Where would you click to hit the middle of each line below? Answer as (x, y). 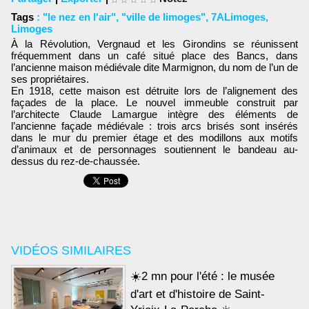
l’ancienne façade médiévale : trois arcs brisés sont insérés (154, 126)
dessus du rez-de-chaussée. (77, 161)
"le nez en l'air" (79, 17)
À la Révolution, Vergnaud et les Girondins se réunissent (154, 43)
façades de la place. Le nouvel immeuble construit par (154, 102)
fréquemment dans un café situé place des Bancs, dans (154, 55)
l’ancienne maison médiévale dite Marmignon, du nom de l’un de (154, 67)
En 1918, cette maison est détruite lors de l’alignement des (154, 90)
